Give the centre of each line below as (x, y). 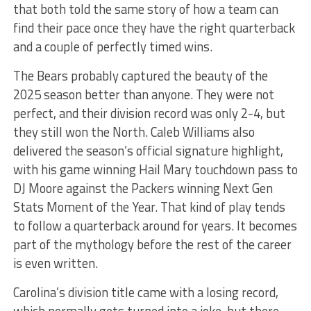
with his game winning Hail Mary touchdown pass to (155, 169)
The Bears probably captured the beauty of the (140, 75)
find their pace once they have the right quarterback (154, 27)
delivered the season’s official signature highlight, (148, 150)
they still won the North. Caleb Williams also (134, 132)
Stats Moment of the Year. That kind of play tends (149, 207)
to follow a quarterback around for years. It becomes (155, 225)
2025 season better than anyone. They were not (143, 94)
